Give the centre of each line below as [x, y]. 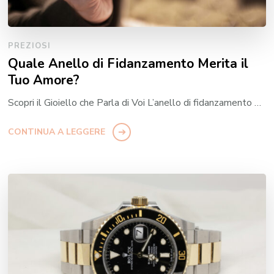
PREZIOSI [30, 46]
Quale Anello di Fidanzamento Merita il [128, 63]
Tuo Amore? [44, 80]
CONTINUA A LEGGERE [57, 131]
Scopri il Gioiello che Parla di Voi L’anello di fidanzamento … [135, 102]
